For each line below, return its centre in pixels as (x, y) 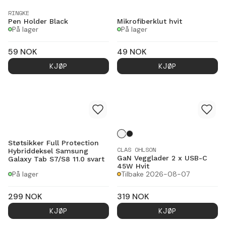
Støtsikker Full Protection (53, 143)
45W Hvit (133, 166)
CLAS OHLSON (136, 149)
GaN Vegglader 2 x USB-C (162, 158)
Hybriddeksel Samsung (48, 151)
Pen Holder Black (38, 21)
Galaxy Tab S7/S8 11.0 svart (56, 159)
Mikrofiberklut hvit (150, 21)
